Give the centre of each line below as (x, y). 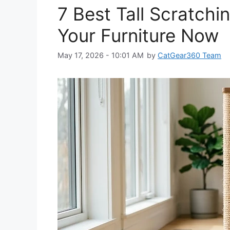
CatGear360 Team (189, 55)
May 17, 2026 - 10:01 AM (101, 55)
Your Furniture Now (138, 35)
